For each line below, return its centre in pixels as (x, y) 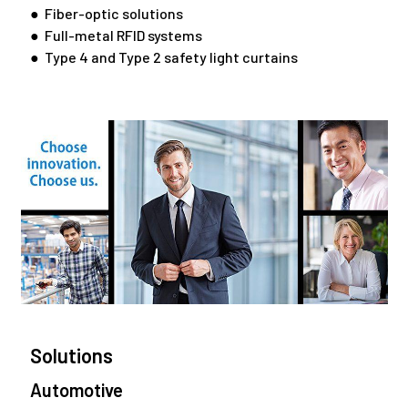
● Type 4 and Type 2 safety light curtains (163, 57)
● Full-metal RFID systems (116, 36)
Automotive (76, 390)
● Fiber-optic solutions (106, 14)
